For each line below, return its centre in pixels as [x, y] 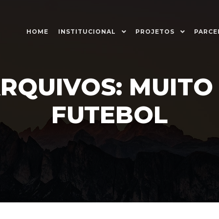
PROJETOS [155, 32]
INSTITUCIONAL [87, 32]
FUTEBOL [109, 115]
